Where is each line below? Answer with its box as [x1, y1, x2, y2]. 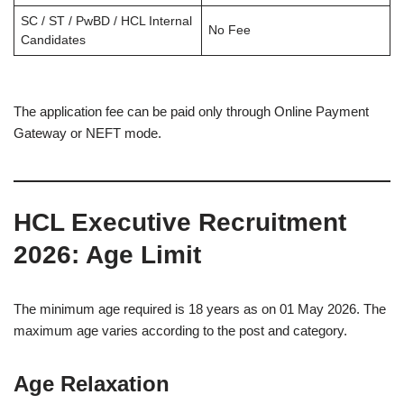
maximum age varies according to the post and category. [14, 323, 347, 338]
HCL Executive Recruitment [14, 208, 346, 236]
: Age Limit [71, 241, 201, 269]
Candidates [20, 33, 86, 47]
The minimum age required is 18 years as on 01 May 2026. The [14, 301, 386, 317]
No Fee [207, 23, 251, 37]
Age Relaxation [14, 372, 170, 396]
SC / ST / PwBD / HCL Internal [20, 14, 192, 28]
